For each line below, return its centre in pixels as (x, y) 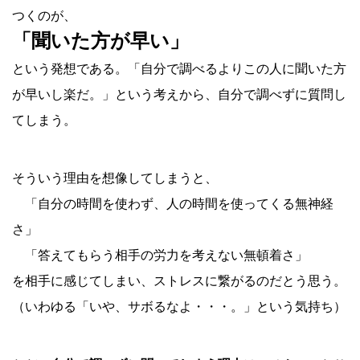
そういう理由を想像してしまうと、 (115, 178)
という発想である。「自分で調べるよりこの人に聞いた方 (179, 69)
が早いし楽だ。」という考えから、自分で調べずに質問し (179, 94)
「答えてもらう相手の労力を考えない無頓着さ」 (166, 255)
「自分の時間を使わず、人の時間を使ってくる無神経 (179, 204)
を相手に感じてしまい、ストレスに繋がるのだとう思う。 (179, 281)
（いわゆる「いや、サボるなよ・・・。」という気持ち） (179, 307)
